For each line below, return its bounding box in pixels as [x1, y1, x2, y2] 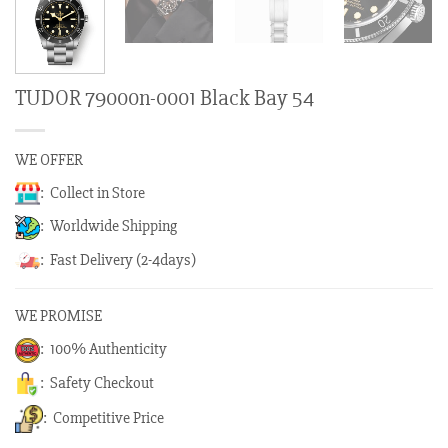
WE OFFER [15, 149, 83, 170]
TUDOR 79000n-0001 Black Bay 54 [15, 83, 314, 112]
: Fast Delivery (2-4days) [40, 249, 196, 270]
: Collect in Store [40, 182, 145, 203]
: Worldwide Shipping [40, 216, 177, 237]
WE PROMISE [15, 306, 102, 327]
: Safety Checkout [40, 373, 154, 394]
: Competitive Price [43, 407, 164, 428]
